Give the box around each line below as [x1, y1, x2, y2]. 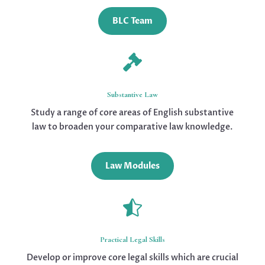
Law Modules [105, 160, 160, 172]
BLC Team [112, 15, 153, 27]
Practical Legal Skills [99, 234, 165, 244]
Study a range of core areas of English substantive [31, 106, 234, 118]
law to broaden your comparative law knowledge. [32, 121, 233, 132]
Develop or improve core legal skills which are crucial [26, 251, 238, 263]
